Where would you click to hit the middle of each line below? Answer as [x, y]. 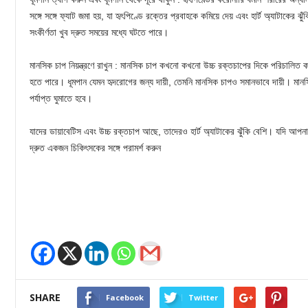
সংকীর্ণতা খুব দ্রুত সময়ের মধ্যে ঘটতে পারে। [99, 33]
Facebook [125, 298]
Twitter [203, 298]
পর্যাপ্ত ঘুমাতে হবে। [61, 99]
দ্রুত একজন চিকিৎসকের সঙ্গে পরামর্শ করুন [95, 148]
